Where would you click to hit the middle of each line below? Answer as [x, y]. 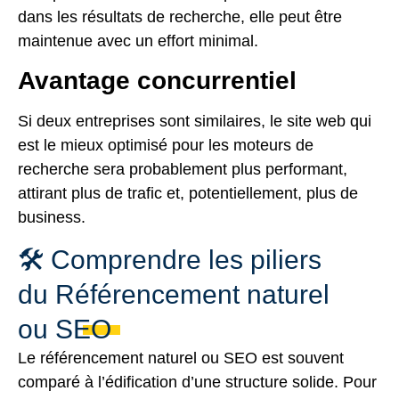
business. [52, 217]
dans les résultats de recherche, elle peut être [180, 16]
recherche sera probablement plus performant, [183, 169]
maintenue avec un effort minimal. [138, 41]
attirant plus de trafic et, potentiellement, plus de [188, 193]
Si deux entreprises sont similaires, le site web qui [195, 121]
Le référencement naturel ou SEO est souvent [181, 358]
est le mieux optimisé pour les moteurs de [166, 145]
